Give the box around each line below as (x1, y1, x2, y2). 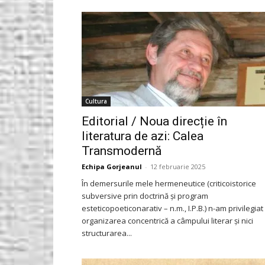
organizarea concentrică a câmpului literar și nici (82, 215, 253, 226)
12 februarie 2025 (150, 162, 205, 171)
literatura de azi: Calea (82, 129, 203, 143)
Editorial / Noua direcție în (82, 114, 227, 128)
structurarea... (82, 228, 132, 238)
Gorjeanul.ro (173, 15, 221, 26)
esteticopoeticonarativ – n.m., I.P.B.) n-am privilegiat (82, 203, 263, 214)
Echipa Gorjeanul (82, 162, 142, 171)
